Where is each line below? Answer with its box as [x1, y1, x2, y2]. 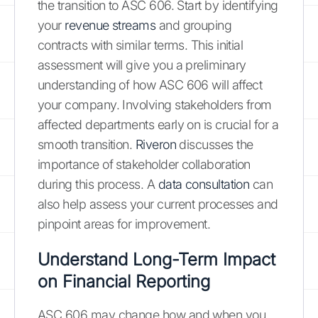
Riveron [135, 136, 176, 152]
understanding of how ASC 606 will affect [38, 77, 263, 92]
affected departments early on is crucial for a [38, 116, 279, 132]
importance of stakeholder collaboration [38, 156, 251, 172]
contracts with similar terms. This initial [38, 37, 243, 53]
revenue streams [65, 17, 156, 33]
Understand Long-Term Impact [38, 248, 275, 270]
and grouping [155, 17, 232, 33]
